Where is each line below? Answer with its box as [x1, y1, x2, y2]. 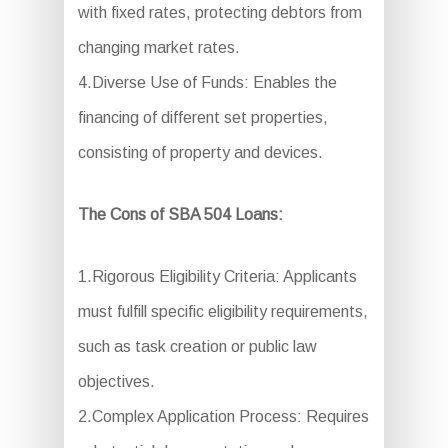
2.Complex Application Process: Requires [77, 408, 369, 426]
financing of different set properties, [77, 109, 328, 127]
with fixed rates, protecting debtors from [77, 4, 362, 22]
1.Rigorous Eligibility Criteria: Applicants [77, 268, 357, 286]
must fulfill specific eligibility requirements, [77, 303, 368, 321]
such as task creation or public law [77, 338, 317, 356]
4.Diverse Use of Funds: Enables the [77, 74, 337, 92]
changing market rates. [77, 39, 240, 57]
